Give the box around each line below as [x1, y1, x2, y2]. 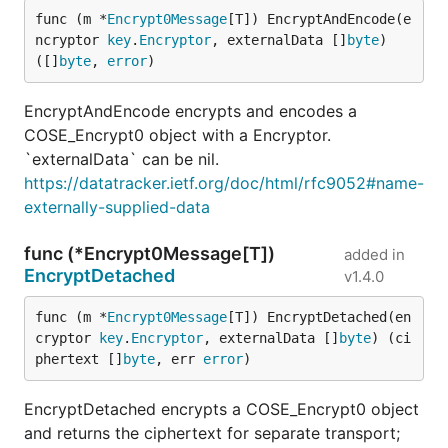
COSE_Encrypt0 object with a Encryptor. [24, 125, 331, 145]
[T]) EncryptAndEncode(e [227, 11, 411, 27]
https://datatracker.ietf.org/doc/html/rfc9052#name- [24, 173, 424, 193]
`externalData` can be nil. [24, 149, 219, 169]
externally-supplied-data [24, 197, 210, 217]
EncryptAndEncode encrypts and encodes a [24, 101, 357, 121]
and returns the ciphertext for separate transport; [24, 423, 400, 443]
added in [344, 245, 406, 264]
